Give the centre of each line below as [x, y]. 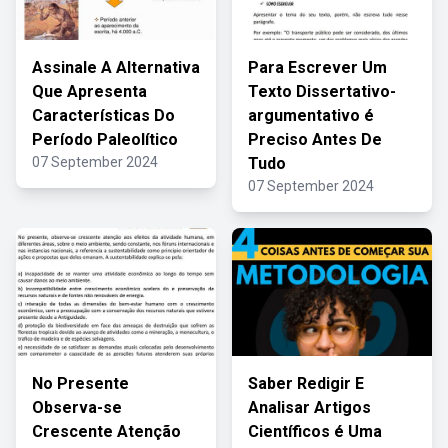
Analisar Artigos [309, 407]
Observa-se [77, 407]
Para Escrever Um [317, 67]
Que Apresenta [89, 91]
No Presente [80, 383]
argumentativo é [311, 115]
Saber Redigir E [306, 383]
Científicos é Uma [315, 431]
